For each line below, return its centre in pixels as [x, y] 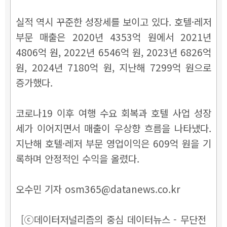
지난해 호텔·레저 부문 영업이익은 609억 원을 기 [113, 143]
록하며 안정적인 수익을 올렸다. [79, 158]
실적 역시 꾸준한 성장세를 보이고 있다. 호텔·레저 [113, 21]
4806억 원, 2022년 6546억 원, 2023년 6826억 [113, 52]
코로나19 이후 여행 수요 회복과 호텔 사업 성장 [113, 112]
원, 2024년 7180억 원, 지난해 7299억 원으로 [113, 67]
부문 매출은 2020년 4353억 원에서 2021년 [113, 36]
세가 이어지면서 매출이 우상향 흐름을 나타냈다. [113, 128]
